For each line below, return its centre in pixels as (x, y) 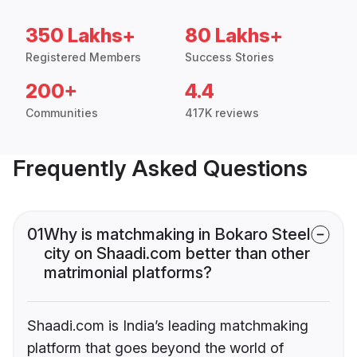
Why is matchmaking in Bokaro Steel (177, 235)
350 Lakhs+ (80, 36)
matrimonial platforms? (128, 273)
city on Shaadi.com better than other (177, 254)
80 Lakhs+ (234, 36)
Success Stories (229, 57)
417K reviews (222, 113)
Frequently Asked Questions (160, 169)
